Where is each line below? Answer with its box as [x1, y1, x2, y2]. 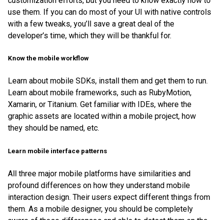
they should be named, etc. [8, 123, 99, 133]
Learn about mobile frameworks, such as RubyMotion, [8, 88, 192, 98]
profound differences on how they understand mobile [8, 180, 190, 190]
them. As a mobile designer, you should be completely [8, 204, 193, 214]
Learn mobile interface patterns [8, 147, 107, 155]
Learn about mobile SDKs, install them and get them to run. [8, 76, 208, 86]
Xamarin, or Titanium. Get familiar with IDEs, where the [8, 100, 192, 110]
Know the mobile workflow [8, 55, 89, 62]
